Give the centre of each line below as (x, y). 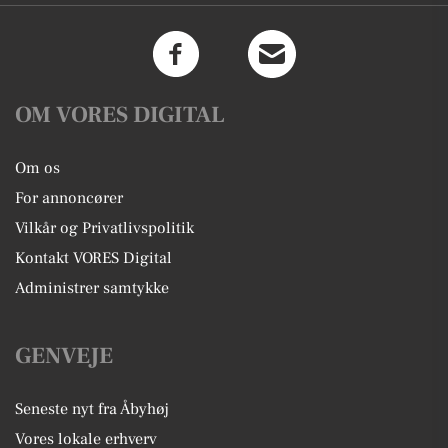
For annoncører (69, 197)
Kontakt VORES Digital (93, 257)
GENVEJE (64, 355)
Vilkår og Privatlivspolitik (104, 227)
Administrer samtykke (92, 287)
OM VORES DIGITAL (120, 114)
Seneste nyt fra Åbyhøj (92, 408)
